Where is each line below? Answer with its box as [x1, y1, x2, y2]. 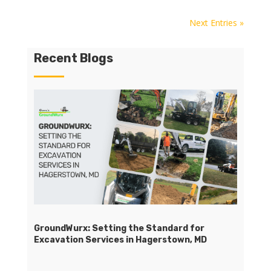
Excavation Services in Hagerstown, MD [33, 234, 207, 245]
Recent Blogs [33, 51, 113, 66]
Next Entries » [189, 16, 244, 28]
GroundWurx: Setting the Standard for [33, 223, 204, 233]
